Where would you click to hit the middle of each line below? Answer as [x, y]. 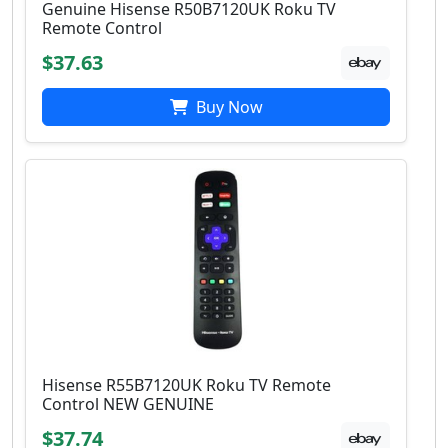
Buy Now [227, 106]
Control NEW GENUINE [128, 403]
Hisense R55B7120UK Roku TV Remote [186, 384]
